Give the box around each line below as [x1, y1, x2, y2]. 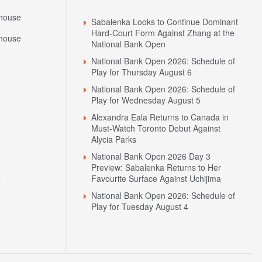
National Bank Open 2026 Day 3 [91, 150, 211, 163]
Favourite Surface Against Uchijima [91, 173, 221, 185]
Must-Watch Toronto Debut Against [91, 122, 220, 135]
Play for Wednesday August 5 [91, 94, 201, 106]
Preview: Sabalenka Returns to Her [91, 161, 221, 174]
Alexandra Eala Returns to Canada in [91, 111, 229, 123]
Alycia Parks [91, 133, 136, 146]
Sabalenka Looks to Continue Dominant [91, 16, 238, 28]
